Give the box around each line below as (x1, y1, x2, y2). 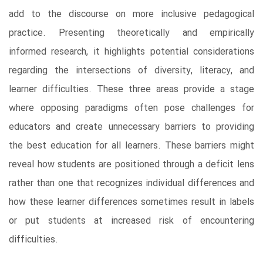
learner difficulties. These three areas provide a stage (9, 82, 254, 97)
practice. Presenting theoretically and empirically (9, 25, 254, 41)
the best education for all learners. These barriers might (9, 138, 254, 153)
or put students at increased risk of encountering (9, 213, 254, 228)
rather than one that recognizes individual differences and (9, 176, 254, 191)
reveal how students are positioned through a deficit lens (9, 157, 254, 172)
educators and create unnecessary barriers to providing (9, 119, 254, 134)
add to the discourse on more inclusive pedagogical (9, 6, 254, 22)
